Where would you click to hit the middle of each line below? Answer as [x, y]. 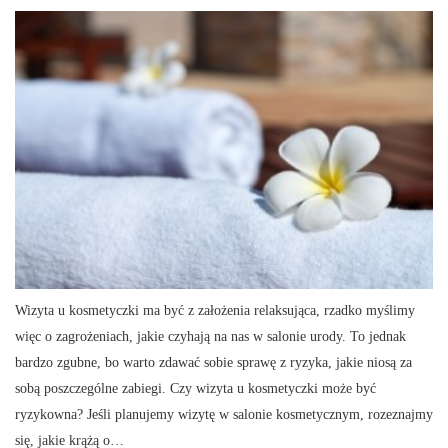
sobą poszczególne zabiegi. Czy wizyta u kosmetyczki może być [195, 389]
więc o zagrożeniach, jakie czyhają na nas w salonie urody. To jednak [210, 337]
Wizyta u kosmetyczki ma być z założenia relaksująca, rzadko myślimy [215, 311]
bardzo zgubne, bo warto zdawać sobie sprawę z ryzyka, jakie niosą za [213, 363]
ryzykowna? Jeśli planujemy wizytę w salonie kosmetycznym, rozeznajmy [224, 415]
